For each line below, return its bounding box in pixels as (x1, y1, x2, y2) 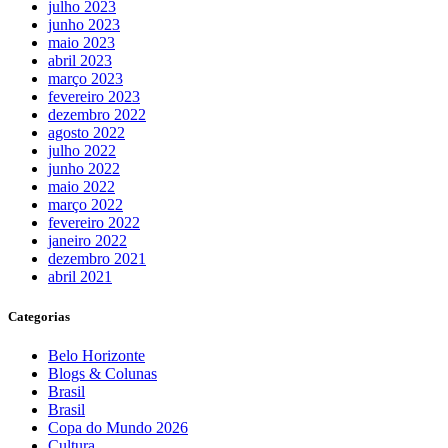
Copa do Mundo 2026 (48, 418, 188, 436)
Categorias (8, 308, 70, 324)
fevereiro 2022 (48, 214, 140, 232)
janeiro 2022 (48, 232, 127, 250)
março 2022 (48, 196, 123, 214)
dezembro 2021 (48, 250, 146, 268)
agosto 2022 (48, 124, 125, 142)
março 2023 (48, 70, 123, 88)
